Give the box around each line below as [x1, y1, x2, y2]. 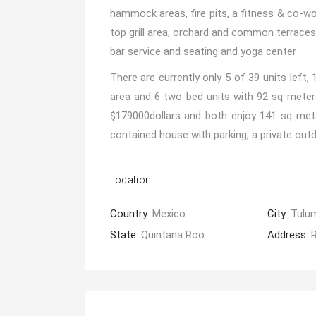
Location [109, 173, 152, 188]
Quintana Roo [140, 229, 205, 241]
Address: [267, 229, 312, 241]
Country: [109, 207, 152, 220]
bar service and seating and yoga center [109, 45, 296, 58]
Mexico [152, 207, 186, 220]
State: [109, 229, 141, 241]
